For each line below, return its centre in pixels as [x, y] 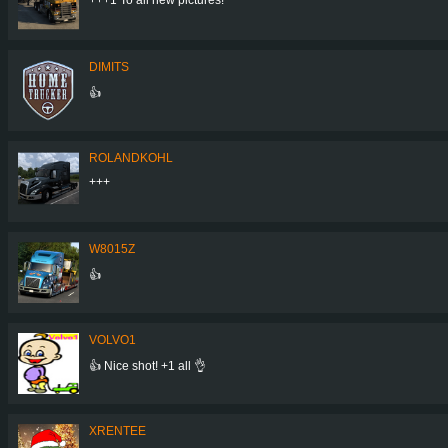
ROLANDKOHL [131, 157]
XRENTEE [117, 430]
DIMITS [109, 66]
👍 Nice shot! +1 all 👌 [147, 365]
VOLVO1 [112, 339]
